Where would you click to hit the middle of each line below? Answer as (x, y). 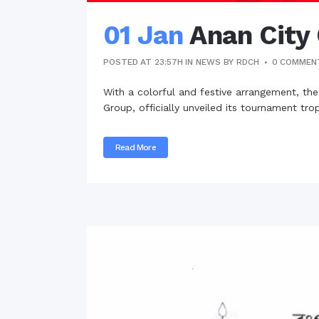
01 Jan (143, 35)
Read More (136, 147)
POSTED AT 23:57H (143, 62)
